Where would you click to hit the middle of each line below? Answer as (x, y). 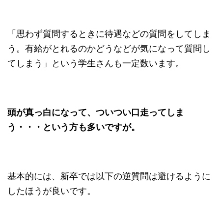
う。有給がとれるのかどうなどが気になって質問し (109, 48)
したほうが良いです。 (52, 191)
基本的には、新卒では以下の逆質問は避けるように (109, 176)
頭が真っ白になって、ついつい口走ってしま (96, 112)
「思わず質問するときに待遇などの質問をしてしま (109, 33)
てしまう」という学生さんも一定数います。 (96, 63)
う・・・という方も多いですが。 (74, 127)
